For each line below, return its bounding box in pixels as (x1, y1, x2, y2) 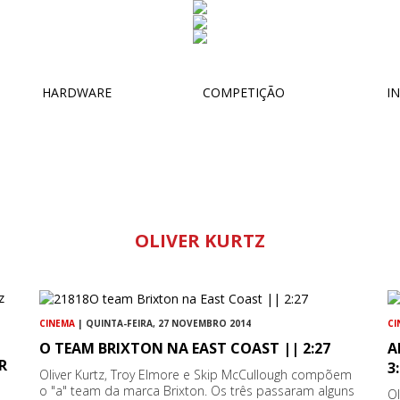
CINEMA (39, 317, 76, 330)
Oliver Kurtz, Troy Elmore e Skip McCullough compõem (39, 366, 353, 384)
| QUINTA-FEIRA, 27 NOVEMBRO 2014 (75, 317, 252, 330)
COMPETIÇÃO (199, 83, 285, 101)
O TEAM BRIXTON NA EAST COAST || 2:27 (39, 338, 331, 359)
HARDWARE (42, 83, 112, 101)
